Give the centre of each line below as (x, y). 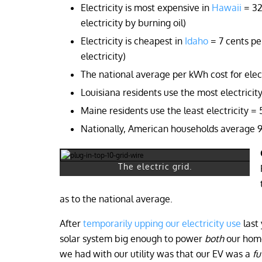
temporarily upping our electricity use (162, 223)
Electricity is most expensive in (146, 8)
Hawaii (227, 8)
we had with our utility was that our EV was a (156, 254)
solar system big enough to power (132, 239)
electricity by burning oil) (133, 23)
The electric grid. (155, 166)
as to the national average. (116, 199)
